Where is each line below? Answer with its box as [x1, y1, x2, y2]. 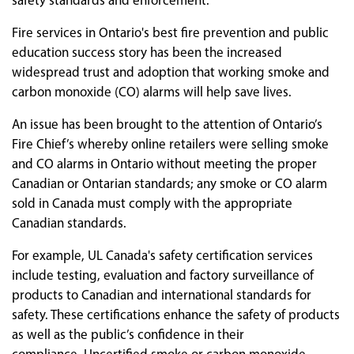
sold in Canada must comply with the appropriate [12, 195, 292, 211]
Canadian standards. [12, 215, 130, 231]
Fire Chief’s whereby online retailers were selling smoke [12, 136, 329, 152]
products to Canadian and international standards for [12, 287, 311, 303]
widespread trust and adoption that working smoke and [12, 64, 330, 80]
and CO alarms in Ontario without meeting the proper [12, 156, 317, 171]
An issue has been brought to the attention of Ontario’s [12, 116, 322, 132]
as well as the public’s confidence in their [12, 326, 244, 342]
